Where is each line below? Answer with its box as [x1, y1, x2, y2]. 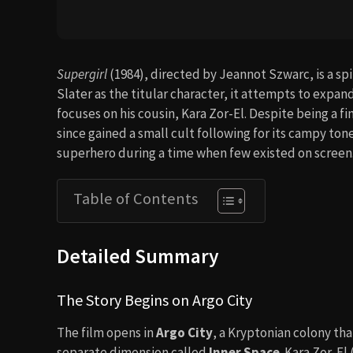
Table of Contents [73, 188, 198, 209]
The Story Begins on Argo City [57, 290, 252, 310]
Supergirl [57, 65, 107, 83]
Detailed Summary [57, 243, 219, 269]
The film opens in [57, 324, 156, 341]
